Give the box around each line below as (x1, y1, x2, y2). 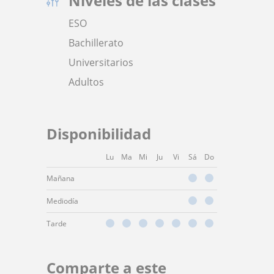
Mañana (46, 173, 75, 183)
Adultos (68, 75, 104, 89)
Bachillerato (68, 36, 124, 50)
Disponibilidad (46, 124, 151, 144)
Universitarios (68, 56, 133, 69)
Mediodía (46, 196, 78, 206)
